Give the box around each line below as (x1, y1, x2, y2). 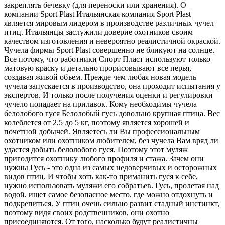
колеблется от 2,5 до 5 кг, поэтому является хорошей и (4, 118, 189, 127)
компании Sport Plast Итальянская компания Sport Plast (4, 9, 191, 18)
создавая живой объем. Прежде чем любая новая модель (4, 72, 196, 81)
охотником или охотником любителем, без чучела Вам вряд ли (4, 136, 218, 145)
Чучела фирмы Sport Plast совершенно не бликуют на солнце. (4, 45, 214, 54)
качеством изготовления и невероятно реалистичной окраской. (4, 36, 220, 45)
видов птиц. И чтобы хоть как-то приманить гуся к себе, (4, 172, 198, 181)
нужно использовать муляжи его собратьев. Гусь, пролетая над (4, 181, 219, 190)
